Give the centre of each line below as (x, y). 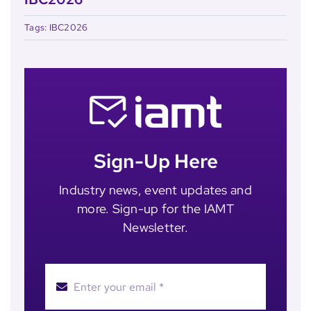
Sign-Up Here (155, 161)
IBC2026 (68, 28)
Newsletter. (155, 228)
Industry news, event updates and (155, 190)
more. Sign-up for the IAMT (155, 209)
